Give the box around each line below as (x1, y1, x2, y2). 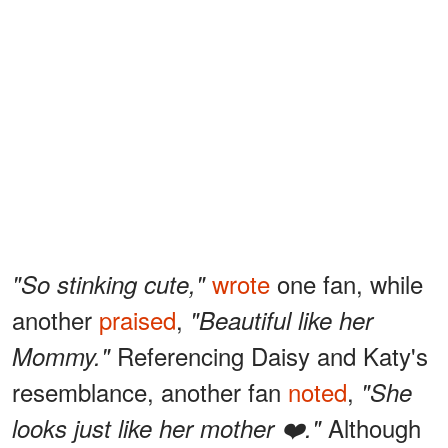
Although (321, 409, 421, 445)
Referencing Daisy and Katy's (117, 337, 428, 373)
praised (99, 301, 176, 337)
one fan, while (270, 265, 423, 301)
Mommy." (12, 338, 117, 373)
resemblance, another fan (12, 373, 288, 409)
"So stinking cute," (12, 266, 212, 301)
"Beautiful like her (190, 302, 373, 337)
